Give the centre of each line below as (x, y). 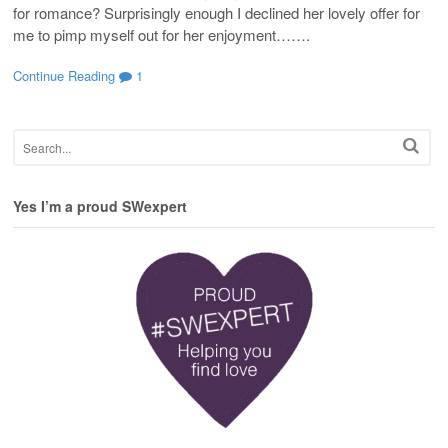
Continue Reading (64, 76)
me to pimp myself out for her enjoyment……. (165, 34)
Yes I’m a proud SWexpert (100, 206)
